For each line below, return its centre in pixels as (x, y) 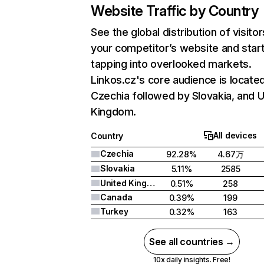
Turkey (114, 211)
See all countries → (192, 242)
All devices (235, 135)
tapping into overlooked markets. (171, 64)
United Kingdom (151, 183)
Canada (116, 197)
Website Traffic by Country (175, 11)
